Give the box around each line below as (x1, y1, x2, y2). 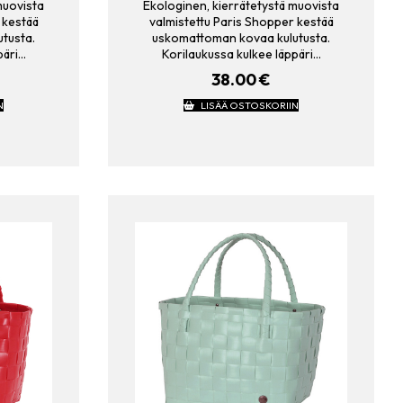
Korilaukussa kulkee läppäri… (161, 46, 321, 63)
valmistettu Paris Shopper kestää (148, 13, 334, 31)
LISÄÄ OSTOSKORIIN (200, 98, 299, 112)
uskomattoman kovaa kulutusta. (152, 30, 330, 47)
